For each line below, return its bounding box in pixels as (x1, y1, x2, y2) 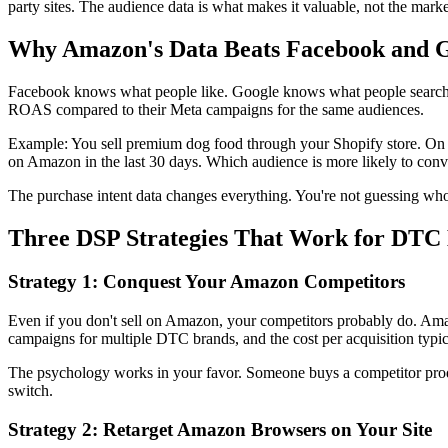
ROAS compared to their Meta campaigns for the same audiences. (8, 100, 424, 118)
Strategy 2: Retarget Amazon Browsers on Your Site (8, 418, 432, 440)
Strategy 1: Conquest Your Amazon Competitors (8, 271, 405, 293)
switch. (8, 382, 53, 400)
